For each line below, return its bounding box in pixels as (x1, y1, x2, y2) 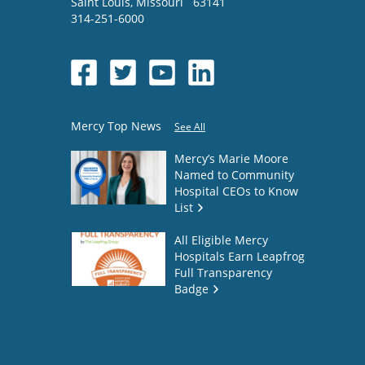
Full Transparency (174, 265, 272, 281)
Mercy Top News (71, 118, 161, 134)
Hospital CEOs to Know (174, 183, 298, 200)
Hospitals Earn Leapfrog (174, 248, 305, 265)
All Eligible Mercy (174, 232, 268, 248)
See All (174, 120, 205, 134)
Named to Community (174, 167, 294, 183)
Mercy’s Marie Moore (174, 151, 288, 167)
